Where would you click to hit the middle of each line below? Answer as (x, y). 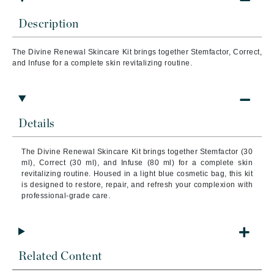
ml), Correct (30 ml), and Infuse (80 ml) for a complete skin (137, 163)
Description (49, 24)
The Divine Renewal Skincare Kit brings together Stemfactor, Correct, (137, 52)
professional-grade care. (66, 196)
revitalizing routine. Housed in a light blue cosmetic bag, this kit (137, 174)
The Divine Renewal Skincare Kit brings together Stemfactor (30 (137, 152)
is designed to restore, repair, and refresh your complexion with (137, 185)
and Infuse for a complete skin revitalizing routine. (102, 63)
